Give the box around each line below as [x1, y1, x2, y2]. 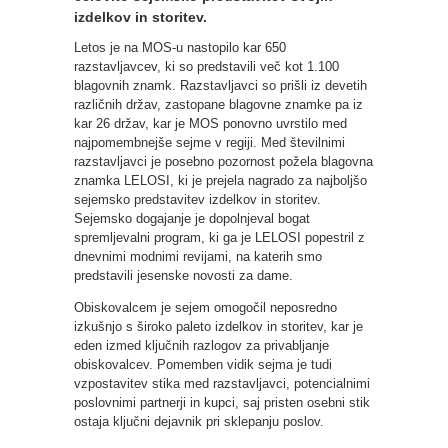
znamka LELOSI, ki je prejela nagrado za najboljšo [74, 172, 367, 188]
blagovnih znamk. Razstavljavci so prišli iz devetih [74, 77, 367, 93]
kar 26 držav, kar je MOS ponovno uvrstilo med [74, 115, 347, 131]
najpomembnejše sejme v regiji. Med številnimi [74, 134, 345, 150]
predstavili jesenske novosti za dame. [74, 267, 293, 283]
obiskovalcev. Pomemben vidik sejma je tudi [74, 356, 332, 372]
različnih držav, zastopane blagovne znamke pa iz [74, 96, 363, 112]
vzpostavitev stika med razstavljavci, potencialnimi [74, 375, 370, 391]
